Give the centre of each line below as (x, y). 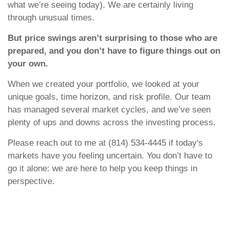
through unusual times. (51, 18)
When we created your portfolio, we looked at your (104, 84)
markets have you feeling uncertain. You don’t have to (110, 156)
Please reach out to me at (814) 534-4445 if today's (105, 143)
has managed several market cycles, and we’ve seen (109, 110)
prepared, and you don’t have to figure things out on (114, 51)
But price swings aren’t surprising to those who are (112, 38)
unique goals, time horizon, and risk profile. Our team (109, 97)
